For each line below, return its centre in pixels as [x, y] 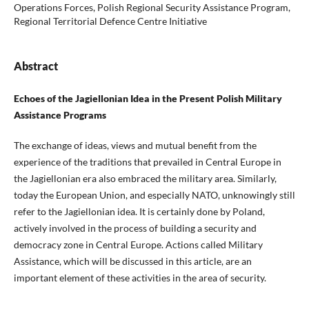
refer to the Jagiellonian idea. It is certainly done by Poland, [139, 212]
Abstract [36, 66]
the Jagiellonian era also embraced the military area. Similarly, [145, 179]
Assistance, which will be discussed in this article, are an [132, 261]
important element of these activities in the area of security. [140, 278]
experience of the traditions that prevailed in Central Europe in [147, 162]
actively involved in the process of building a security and [135, 228]
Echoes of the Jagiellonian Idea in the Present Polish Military [148, 99]
